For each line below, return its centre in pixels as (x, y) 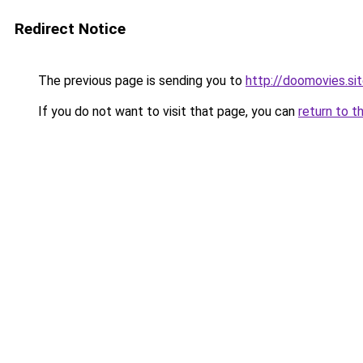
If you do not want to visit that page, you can (167, 111)
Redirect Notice (70, 29)
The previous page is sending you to (140, 81)
